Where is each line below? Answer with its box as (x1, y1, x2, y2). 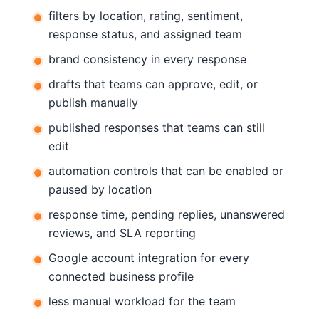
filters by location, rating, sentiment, (48, 8, 243, 23)
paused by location (48, 182, 152, 197)
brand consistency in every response (48, 51, 246, 66)
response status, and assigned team (48, 26, 242, 41)
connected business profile (48, 268, 194, 283)
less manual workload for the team (48, 293, 236, 308)
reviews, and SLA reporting (48, 225, 196, 240)
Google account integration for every (48, 250, 249, 265)
